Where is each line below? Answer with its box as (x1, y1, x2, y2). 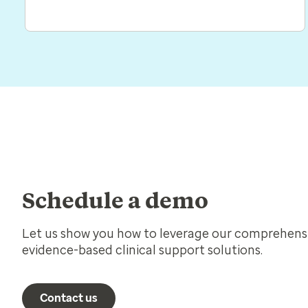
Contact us (40, 291, 98, 305)
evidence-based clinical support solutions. (22, 243, 263, 258)
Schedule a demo (22, 187, 208, 214)
